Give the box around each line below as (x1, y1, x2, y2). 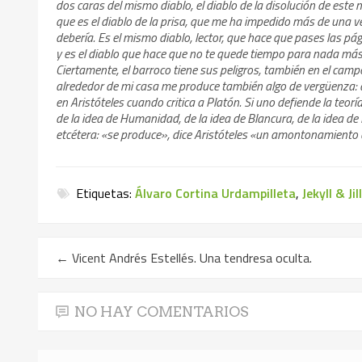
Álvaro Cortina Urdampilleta (135, 183, 297, 203)
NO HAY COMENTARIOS (74, 303, 250, 321)
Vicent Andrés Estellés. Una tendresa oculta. (69, 248, 313, 268)
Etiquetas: (73, 183, 136, 203)
